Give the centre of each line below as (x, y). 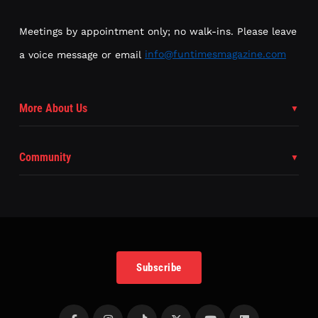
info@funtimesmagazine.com (215, 54)
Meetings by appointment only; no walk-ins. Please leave (158, 31)
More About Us (53, 108)
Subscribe (159, 267)
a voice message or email (82, 54)
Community (45, 157)
